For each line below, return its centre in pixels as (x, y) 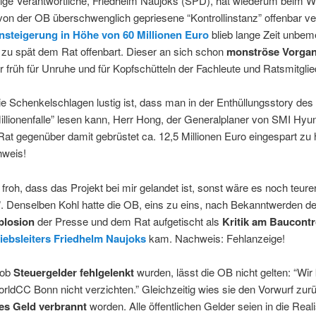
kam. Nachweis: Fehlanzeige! (215, 238)
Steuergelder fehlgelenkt (73, 273)
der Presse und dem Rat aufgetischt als (128, 221)
